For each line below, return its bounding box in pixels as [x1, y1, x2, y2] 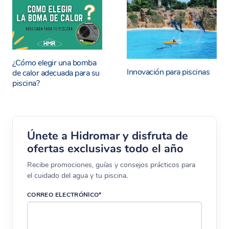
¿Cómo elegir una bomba [12, 57, 97, 69]
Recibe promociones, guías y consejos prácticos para [27, 160, 195, 170]
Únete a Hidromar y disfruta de [27, 128, 188, 144]
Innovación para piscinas [127, 66, 210, 78]
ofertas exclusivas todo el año [27, 141, 184, 157]
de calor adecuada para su [12, 67, 100, 79]
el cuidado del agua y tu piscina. [27, 171, 128, 181]
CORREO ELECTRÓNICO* [27, 191, 102, 199]
